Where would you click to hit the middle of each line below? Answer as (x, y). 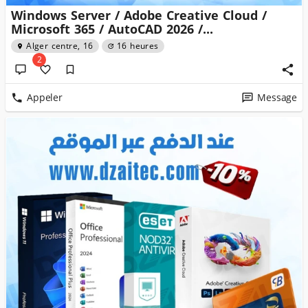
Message (277, 98)
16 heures (137, 46)
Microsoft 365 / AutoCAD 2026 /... (112, 30)
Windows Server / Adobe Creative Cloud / (139, 16)
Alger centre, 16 (60, 46)
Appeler (45, 98)
